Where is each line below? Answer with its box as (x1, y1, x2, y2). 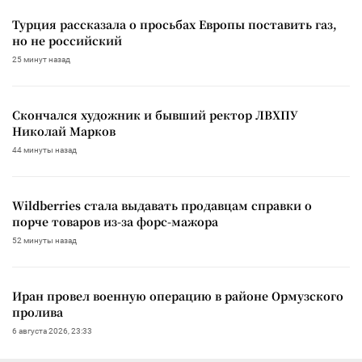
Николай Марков (12, 122, 116, 139)
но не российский (12, 32, 122, 48)
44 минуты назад (12, 145, 77, 154)
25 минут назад (12, 54, 70, 64)
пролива (12, 303, 63, 320)
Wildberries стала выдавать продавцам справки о (12, 196, 312, 213)
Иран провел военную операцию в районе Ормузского (12, 287, 343, 304)
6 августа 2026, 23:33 (12, 326, 92, 335)
